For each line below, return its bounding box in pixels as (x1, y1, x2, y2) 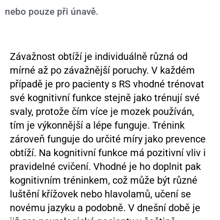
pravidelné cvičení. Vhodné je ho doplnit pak (10, 160, 201, 172)
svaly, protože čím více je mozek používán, (10, 105, 194, 117)
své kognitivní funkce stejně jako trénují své (10, 91, 200, 104)
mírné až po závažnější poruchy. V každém (10, 64, 195, 76)
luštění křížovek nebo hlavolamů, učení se (10, 188, 191, 200)
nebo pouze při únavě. (5, 5, 98, 17)
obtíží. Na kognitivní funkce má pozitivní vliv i (10, 146, 206, 159)
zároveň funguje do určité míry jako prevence (10, 133, 206, 145)
